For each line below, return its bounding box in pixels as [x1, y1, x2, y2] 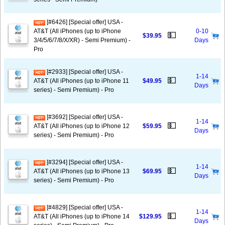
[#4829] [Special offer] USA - [45, 204, 123, 211]
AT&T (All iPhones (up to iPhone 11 [34, 77, 129, 84]
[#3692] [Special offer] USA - [45, 114, 123, 121]
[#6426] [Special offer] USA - [45, 19, 123, 26]
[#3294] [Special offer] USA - [45, 159, 123, 166]
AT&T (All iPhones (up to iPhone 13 [34, 168, 130, 175]
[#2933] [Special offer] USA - [45, 68, 123, 75]
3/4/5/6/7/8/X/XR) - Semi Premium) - [34, 37, 131, 44]
